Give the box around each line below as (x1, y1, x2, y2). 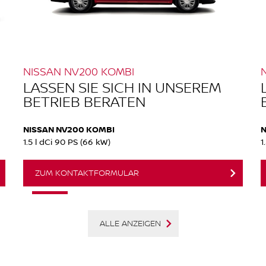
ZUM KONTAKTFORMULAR (35, 167, 139, 179)
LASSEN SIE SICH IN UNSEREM (23, 77, 221, 97)
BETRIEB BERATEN (23, 91, 145, 112)
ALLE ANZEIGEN (99, 217, 161, 230)
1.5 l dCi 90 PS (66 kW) (23, 136, 110, 148)
